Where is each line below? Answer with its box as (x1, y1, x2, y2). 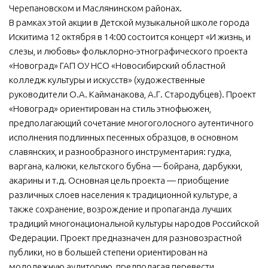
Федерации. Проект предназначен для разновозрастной (9, 232, 242, 243)
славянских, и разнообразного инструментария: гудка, (9, 146, 232, 157)
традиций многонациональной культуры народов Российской (9, 218, 259, 229)
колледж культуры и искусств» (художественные (9, 74, 205, 85)
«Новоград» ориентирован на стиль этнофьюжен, (9, 103, 211, 114)
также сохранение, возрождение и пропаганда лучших (9, 203, 232, 214)
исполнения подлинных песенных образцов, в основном (9, 132, 238, 142)
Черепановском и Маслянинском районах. (9, 2, 182, 13)
